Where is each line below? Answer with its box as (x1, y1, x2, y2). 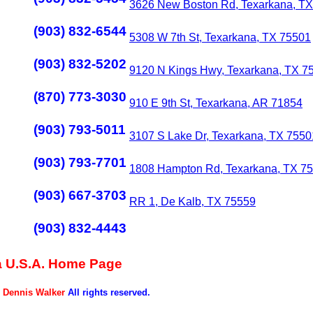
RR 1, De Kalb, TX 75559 (129, 196, 256, 208)
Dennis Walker (2, 287, 65, 298)
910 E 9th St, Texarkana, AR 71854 (129, 97, 303, 109)
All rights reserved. (64, 287, 150, 298)
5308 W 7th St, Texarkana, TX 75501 (129, 31, 311, 43)
